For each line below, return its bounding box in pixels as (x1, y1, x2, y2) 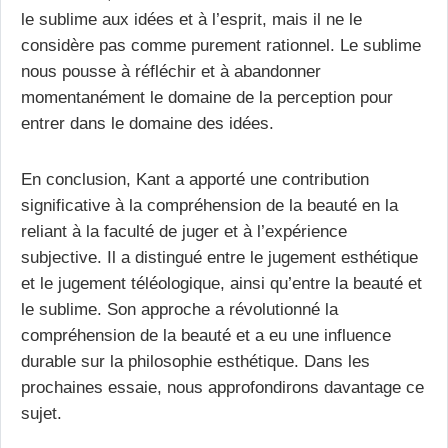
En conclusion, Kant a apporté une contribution (21, 169, 369, 188)
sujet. (21, 403, 62, 422)
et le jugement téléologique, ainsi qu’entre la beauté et (21, 273, 422, 292)
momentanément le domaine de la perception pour (21, 87, 393, 106)
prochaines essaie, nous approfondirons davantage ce (21, 377, 424, 396)
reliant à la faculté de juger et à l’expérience (21, 221, 347, 240)
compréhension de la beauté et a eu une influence (21, 325, 391, 344)
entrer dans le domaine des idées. (21, 113, 274, 132)
